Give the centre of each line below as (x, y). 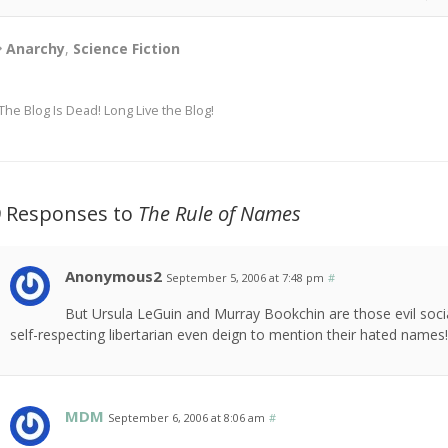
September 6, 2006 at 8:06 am (187, 418)
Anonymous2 (114, 276)
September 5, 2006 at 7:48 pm (245, 278)
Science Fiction (127, 49)
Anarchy (36, 49)
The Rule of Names (220, 214)
